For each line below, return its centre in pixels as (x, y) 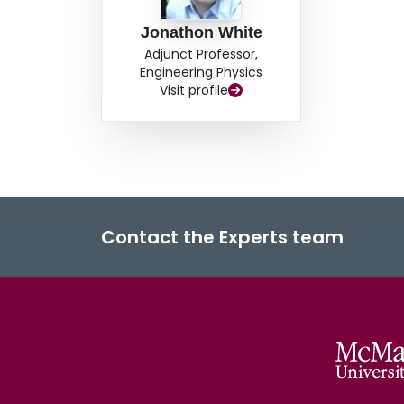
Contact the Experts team (222, 238)
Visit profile (194, 91)
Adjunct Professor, (202, 55)
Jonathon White (201, 33)
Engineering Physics (202, 73)
